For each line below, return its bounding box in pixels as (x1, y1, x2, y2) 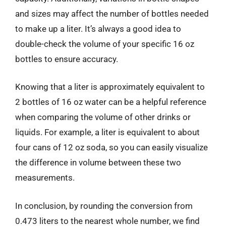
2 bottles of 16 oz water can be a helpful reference (15, 97, 206, 107)
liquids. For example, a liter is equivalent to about (15, 127, 200, 137)
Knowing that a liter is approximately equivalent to (15, 82, 205, 92)
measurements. (15, 173, 75, 183)
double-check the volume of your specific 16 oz (15, 38, 194, 49)
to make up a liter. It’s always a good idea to (15, 23, 181, 34)
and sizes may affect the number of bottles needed (15, 8, 209, 19)
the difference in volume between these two (15, 157, 181, 167)
